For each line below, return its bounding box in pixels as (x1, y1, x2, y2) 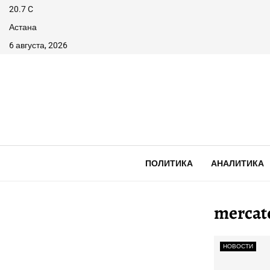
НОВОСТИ (223, 243, 253, 250)
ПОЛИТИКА (145, 158, 193, 169)
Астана (9, 22, 37, 32)
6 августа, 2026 (9, 40, 67, 50)
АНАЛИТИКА (210, 158, 264, 169)
